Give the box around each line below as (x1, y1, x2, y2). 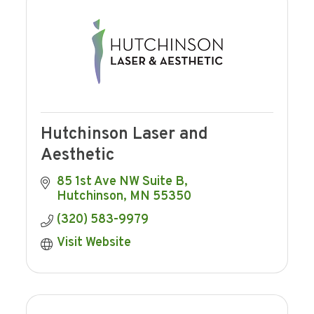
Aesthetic (41, 145, 115, 167)
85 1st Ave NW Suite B (56, 174, 184, 191)
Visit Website (56, 235, 131, 252)
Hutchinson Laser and (41, 124, 209, 146)
